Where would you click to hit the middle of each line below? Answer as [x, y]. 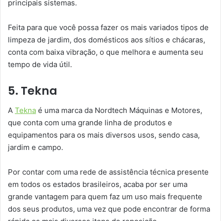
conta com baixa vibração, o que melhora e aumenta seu [106, 52]
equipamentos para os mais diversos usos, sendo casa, [104, 135]
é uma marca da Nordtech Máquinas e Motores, [119, 110]
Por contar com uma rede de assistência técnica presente [108, 172]
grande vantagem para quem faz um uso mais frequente [105, 197]
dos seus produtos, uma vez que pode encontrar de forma [109, 209]
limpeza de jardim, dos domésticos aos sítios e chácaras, [107, 39]
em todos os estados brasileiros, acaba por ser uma [98, 184]
